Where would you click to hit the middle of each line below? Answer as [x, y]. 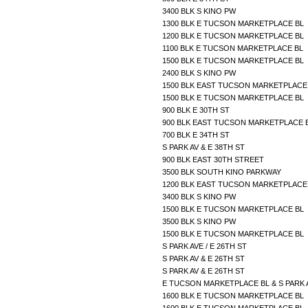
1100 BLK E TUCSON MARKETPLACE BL [234, 48]
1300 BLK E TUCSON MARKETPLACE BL [234, 23]
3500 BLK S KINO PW [200, 221]
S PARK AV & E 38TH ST [205, 147]
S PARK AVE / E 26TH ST [206, 246]
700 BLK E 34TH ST [197, 134]
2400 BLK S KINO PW [200, 73]
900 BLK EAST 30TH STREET [214, 159]
